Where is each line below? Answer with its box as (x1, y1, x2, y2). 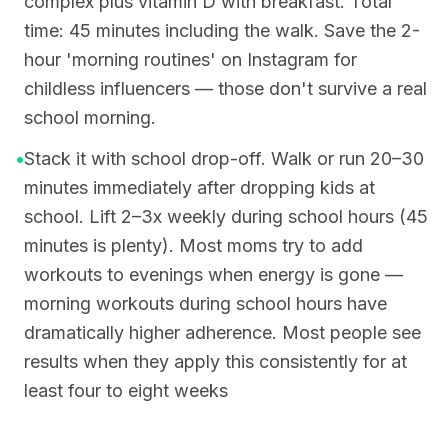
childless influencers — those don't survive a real (24, 78, 427, 99)
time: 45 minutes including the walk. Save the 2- (24, 20, 420, 41)
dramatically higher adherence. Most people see (24, 322, 421, 343)
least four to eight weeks (24, 380, 228, 401)
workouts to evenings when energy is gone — (24, 264, 403, 285)
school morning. (24, 107, 156, 128)
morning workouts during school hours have (24, 293, 387, 314)
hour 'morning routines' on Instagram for (24, 49, 357, 70)
